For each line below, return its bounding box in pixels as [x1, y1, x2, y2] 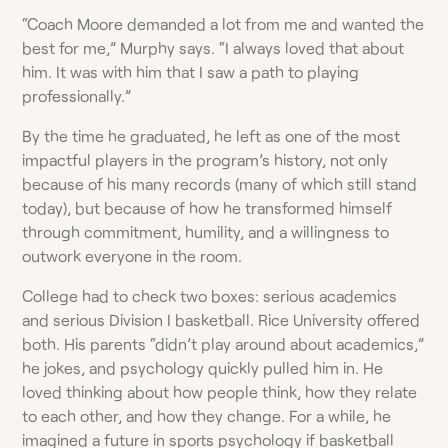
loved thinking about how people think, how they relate [22, 381, 418, 401]
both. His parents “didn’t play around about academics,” [22, 333, 425, 353]
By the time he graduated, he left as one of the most [22, 125, 401, 145]
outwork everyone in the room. [22, 245, 243, 265]
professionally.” [22, 85, 132, 105]
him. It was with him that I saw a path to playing [22, 61, 360, 81]
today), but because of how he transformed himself [22, 197, 393, 217]
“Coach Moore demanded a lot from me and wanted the [22, 13, 425, 33]
